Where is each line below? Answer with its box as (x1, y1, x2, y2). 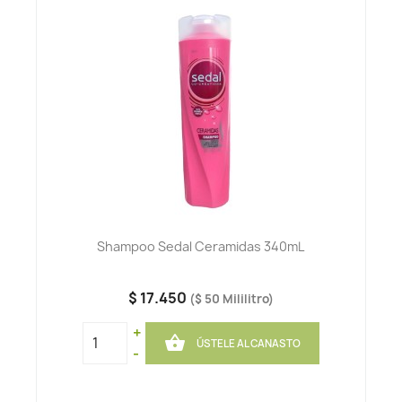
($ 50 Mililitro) (188, 291, 274, 308)
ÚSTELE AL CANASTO (197, 336, 301, 351)
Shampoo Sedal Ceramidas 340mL (97, 238, 305, 256)
